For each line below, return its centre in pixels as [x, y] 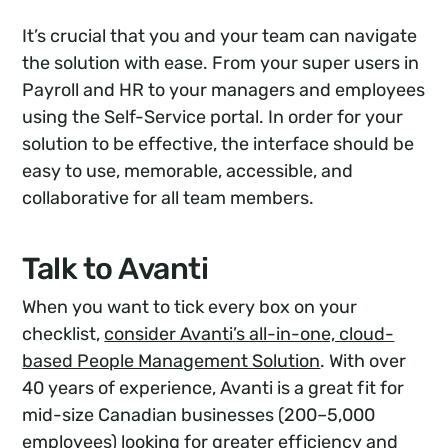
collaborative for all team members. [168, 197]
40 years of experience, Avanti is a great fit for [213, 387]
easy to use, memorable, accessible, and [188, 170]
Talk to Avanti [115, 268]
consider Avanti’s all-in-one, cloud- [249, 333]
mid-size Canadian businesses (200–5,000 [199, 414]
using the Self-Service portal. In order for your [213, 116]
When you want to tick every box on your [190, 306]
